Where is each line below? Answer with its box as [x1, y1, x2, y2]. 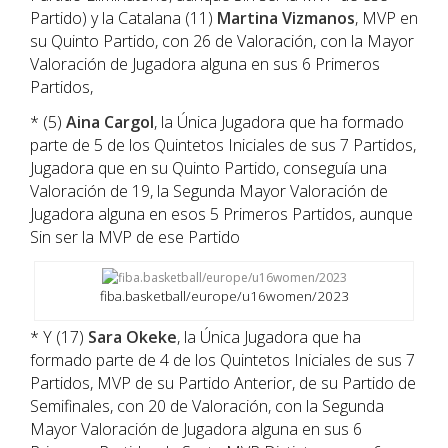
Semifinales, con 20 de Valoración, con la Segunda [30, 395, 384, 418]
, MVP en [355, 7, 418, 30]
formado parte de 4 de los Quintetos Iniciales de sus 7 [30, 349, 415, 372]
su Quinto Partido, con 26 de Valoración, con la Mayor [30, 30, 414, 53]
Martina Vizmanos [217, 7, 355, 30]
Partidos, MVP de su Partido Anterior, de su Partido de [30, 372, 416, 395]
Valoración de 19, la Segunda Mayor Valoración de [30, 180, 388, 203]
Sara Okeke [88, 326, 177, 349]
